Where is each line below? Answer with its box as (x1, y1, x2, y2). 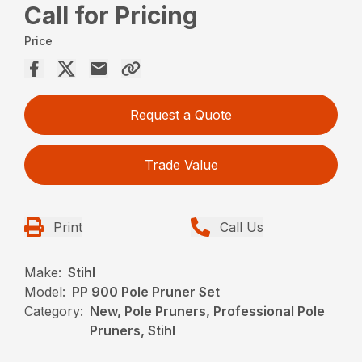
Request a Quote (130, 106, 232, 123)
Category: (24, 302, 84, 319)
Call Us (220, 218, 263, 235)
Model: (24, 283, 66, 300)
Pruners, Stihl (90, 322, 176, 339)
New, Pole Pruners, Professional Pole (90, 302, 326, 319)
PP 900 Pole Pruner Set (72, 283, 221, 300)
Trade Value (144, 156, 218, 173)
